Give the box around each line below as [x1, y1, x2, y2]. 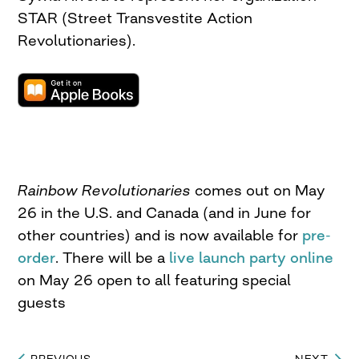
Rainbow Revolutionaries [18, 180, 192, 199]
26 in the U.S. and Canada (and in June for [18, 203, 312, 221]
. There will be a [55, 248, 170, 266]
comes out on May [191, 180, 326, 199]
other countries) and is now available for [18, 225, 303, 244]
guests [18, 292, 67, 311]
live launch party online [169, 248, 334, 266]
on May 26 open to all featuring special [18, 270, 292, 288]
